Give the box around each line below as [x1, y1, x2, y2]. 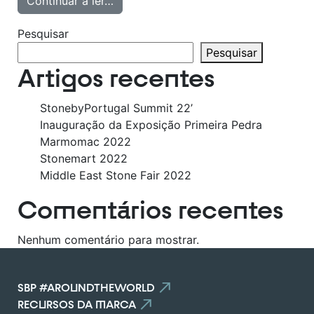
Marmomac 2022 [40, 135, 132, 149]
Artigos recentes [18, 62, 215, 94]
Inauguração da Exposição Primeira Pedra [40, 118, 263, 132]
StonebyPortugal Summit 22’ [40, 101, 193, 115]
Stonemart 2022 [40, 151, 128, 165]
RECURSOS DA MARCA [18, 297, 137, 311]
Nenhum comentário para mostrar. [18, 233, 200, 247]
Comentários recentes [18, 194, 284, 226]
